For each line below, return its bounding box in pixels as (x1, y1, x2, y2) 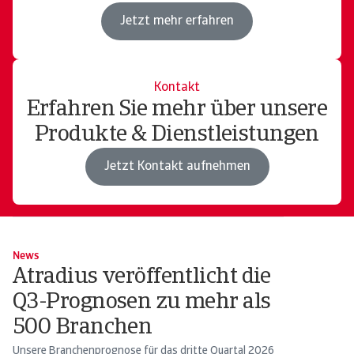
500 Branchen (13, 317, 153, 339)
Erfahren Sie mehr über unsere (26, 99, 328, 121)
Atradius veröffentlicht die (13, 266, 271, 288)
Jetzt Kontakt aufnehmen (104, 160, 250, 173)
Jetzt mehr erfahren (120, 14, 234, 28)
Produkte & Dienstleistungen (35, 124, 319, 146)
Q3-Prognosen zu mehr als (13, 292, 271, 314)
